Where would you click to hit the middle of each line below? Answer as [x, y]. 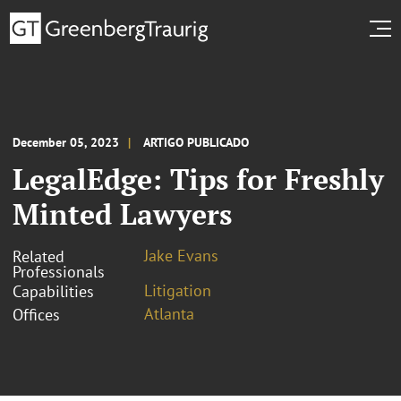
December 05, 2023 [66, 142]
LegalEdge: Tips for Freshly [198, 179]
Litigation [178, 290]
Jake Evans [181, 255]
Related [38, 256]
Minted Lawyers [122, 213]
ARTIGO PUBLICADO [196, 142]
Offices [36, 314]
